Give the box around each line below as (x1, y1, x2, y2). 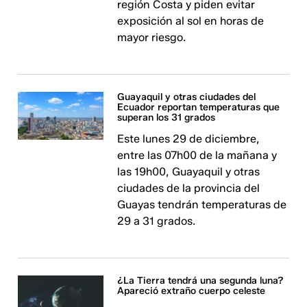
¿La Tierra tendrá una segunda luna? (117, 275, 284, 286)
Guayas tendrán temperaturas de (117, 198, 287, 211)
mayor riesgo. (117, 31, 186, 44)
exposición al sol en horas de (117, 14, 265, 27)
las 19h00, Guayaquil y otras (117, 165, 260, 178)
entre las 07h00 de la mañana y (117, 149, 278, 162)
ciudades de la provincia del (117, 182, 260, 195)
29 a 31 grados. (117, 214, 196, 228)
